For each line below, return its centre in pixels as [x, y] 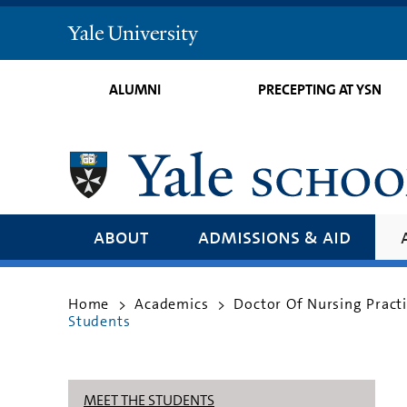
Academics [172, 303]
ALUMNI [135, 89]
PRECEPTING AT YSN [319, 89]
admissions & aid [274, 236]
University [154, 56]
